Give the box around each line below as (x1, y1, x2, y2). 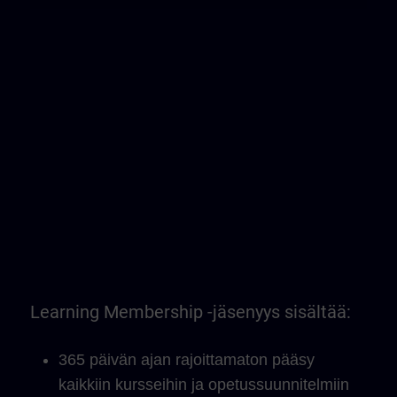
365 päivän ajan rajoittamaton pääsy (58, 351, 315, 369)
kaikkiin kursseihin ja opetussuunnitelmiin (58, 376, 349, 393)
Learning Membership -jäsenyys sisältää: (30, 301, 351, 323)
